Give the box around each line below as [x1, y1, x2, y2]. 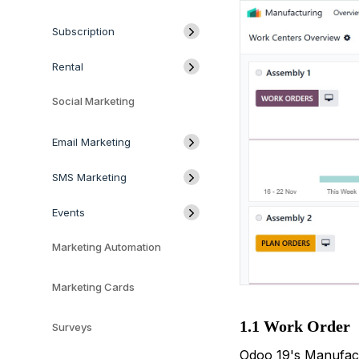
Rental [52, 60, 83, 73]
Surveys [52, 321, 92, 333]
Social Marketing [52, 95, 135, 107]
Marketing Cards [52, 280, 135, 293]
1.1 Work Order [239, 317, 350, 336]
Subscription [52, 25, 115, 38]
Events [52, 206, 85, 219]
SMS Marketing [52, 171, 127, 184]
